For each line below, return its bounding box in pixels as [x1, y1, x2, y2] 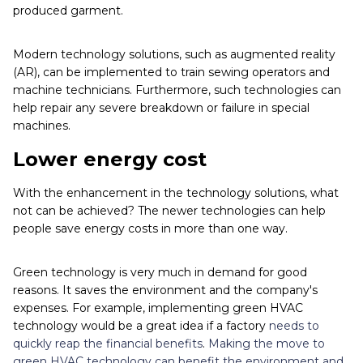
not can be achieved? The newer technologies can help [13, 203, 326, 219]
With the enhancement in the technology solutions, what [13, 186, 339, 201]
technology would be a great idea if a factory [13, 318, 269, 334]
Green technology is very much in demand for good [13, 265, 307, 280]
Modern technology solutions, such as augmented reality [13, 47, 335, 62]
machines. [13, 118, 74, 134]
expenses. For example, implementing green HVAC [13, 301, 303, 316]
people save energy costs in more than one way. [13, 221, 288, 237]
